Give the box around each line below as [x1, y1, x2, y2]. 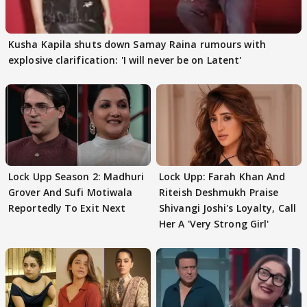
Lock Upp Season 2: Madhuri [8, 170, 103, 184]
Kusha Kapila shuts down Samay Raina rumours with [8, 38, 266, 51]
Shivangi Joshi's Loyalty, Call [159, 201, 296, 215]
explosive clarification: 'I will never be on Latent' [8, 53, 242, 66]
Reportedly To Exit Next [8, 201, 126, 215]
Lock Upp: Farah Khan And [159, 170, 286, 184]
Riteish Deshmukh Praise [159, 186, 279, 199]
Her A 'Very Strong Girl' [159, 217, 269, 231]
